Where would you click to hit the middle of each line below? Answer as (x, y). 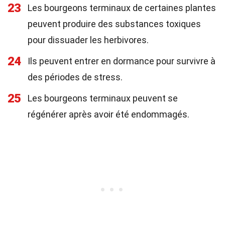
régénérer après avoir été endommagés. (108, 114)
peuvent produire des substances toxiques (114, 24)
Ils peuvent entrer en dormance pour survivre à (122, 61)
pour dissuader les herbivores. (88, 40)
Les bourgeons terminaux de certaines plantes (122, 8)
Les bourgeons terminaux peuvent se (103, 98)
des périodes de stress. (75, 77)
